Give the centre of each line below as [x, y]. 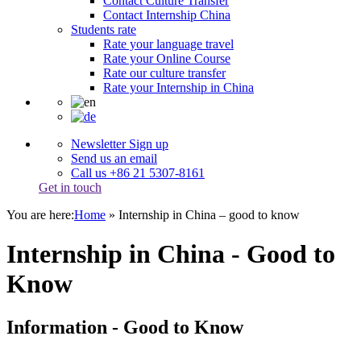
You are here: [40, 215]
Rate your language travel [168, 44]
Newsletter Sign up [120, 144]
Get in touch [70, 187]
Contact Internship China [167, 15]
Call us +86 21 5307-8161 [138, 173]
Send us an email [114, 158]
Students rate [104, 29]
